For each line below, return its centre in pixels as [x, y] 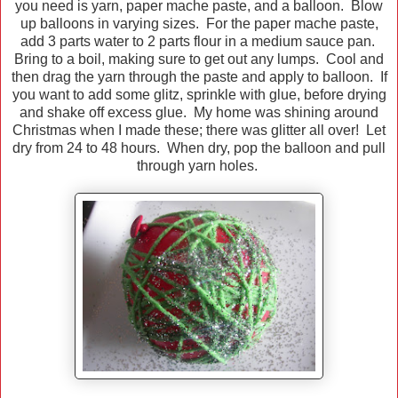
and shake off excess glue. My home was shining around [199, 113]
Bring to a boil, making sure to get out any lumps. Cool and [199, 60]
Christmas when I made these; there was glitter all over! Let [199, 131]
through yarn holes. [199, 166]
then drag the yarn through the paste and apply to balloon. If [199, 77]
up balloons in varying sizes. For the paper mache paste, [199, 24]
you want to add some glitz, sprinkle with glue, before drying [199, 95]
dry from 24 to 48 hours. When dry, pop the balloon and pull [199, 148]
